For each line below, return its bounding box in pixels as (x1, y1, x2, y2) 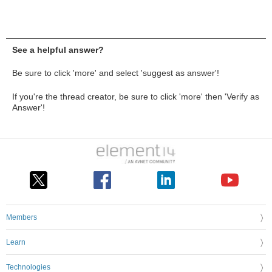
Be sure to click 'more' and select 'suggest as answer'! (12, 67, 219, 78)
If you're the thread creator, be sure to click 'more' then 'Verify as (12, 91, 259, 101)
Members (6, 213, 37, 222)
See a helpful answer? (12, 44, 104, 55)
